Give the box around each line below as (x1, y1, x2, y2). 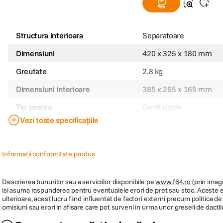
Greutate (16, 66, 47, 76)
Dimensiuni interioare (16, 84, 90, 94)
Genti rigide (142, 102, 182, 112)
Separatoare (142, 30, 184, 40)
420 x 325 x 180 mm (142, 48, 212, 58)
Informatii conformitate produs (2, 149, 95, 158)
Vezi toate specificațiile (20, 114, 99, 125)
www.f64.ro (155, 177, 191, 186)
